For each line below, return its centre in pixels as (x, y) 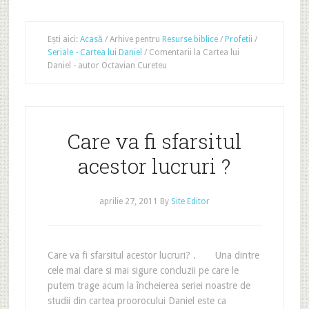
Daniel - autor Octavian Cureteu (107, 66)
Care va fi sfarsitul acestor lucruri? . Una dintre (153, 255)
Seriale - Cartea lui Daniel (94, 52)
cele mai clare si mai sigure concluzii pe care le (143, 270)
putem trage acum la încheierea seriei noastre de (149, 286)
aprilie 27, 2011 (128, 201)
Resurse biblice (190, 39)
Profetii (238, 39)
